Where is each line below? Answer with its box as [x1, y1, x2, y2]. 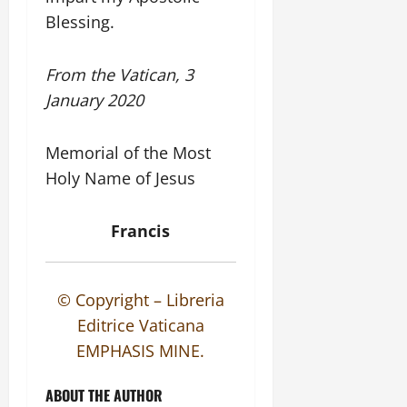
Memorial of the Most [45, 142, 211, 164]
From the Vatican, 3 [45, 64, 194, 86]
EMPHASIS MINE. [76, 340, 205, 362]
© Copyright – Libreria [56, 289, 224, 312]
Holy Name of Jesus [45, 167, 195, 190]
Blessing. [45, 11, 114, 34]
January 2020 [45, 89, 144, 112]
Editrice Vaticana [76, 314, 204, 337]
